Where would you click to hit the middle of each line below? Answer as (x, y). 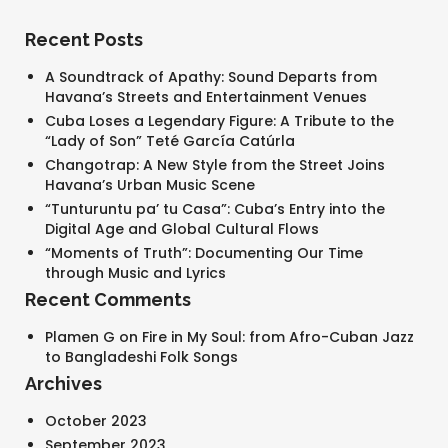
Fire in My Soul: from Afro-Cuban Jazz (278, 337)
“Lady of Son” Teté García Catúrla (170, 141)
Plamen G (80, 337)
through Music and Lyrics (135, 273)
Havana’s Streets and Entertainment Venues (206, 97)
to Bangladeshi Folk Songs (141, 357)
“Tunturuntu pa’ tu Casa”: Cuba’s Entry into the (215, 209)
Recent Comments (108, 299)
